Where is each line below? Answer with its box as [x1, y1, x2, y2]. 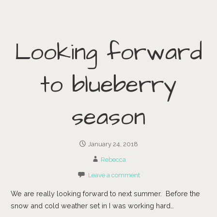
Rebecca [100, 155, 126, 163]
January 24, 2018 [88, 140, 139, 148]
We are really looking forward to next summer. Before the [11, 189, 201, 198]
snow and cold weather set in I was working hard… [11, 201, 174, 210]
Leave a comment [88, 171, 140, 179]
